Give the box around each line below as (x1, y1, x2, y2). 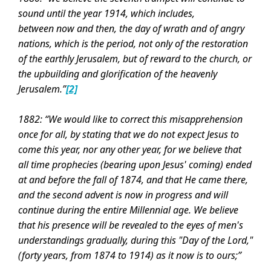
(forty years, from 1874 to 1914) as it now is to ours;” (18, 249, 241, 262)
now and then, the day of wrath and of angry (56, 22, 244, 35)
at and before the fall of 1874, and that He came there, (18, 173, 248, 186)
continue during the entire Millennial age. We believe (18, 203, 238, 217)
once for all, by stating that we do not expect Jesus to (18, 128, 239, 141)
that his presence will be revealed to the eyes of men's (18, 218, 243, 232)
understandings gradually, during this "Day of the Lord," (18, 233, 253, 247)
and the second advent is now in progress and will (18, 188, 228, 201)
